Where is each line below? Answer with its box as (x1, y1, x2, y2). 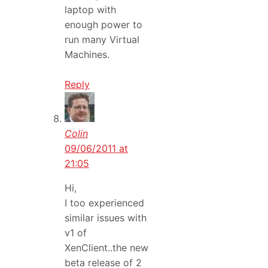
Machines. (65, 48, 109, 60)
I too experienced (65, 197, 144, 209)
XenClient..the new (65, 242, 148, 254)
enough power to (65, 18, 142, 31)
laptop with (65, 3, 116, 16)
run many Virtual (65, 33, 139, 45)
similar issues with (65, 212, 147, 224)
